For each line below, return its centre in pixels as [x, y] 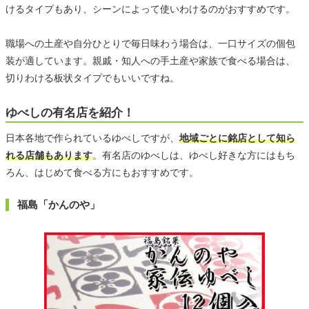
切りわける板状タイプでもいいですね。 [92, 78]
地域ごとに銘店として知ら [237, 138]
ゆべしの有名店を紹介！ [70, 113]
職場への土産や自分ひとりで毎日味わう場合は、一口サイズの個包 [150, 44]
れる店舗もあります [49, 156]
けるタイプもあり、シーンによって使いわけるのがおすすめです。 [150, 9]
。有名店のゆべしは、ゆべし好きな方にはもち [194, 156]
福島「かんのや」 [59, 205]
